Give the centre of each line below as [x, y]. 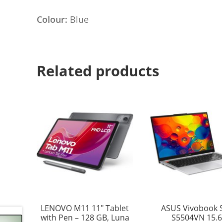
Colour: [53, 19]
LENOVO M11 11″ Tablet [85, 208]
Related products [98, 71]
